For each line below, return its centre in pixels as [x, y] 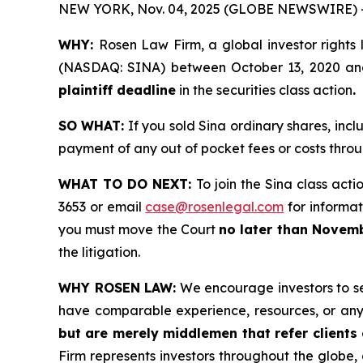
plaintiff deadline [117, 90]
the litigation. [99, 252]
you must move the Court [139, 230]
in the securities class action [264, 90]
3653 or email [102, 207]
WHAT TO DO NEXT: [125, 184]
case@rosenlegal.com [215, 207]
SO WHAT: [92, 126]
